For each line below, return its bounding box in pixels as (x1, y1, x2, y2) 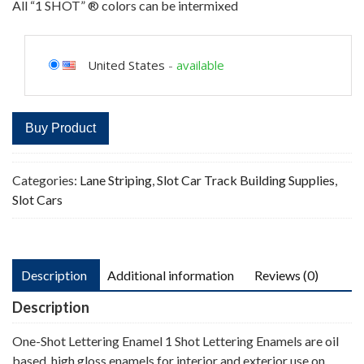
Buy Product (25, 120, 96, 135)
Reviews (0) (254, 266, 318, 283)
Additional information (107, 266, 234, 283)
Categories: (12, 171, 80, 188)
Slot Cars (12, 191, 63, 207)
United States (88, 56, 165, 73)
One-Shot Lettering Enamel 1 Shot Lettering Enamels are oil (12, 332, 339, 349)
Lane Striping (80, 171, 152, 188)
